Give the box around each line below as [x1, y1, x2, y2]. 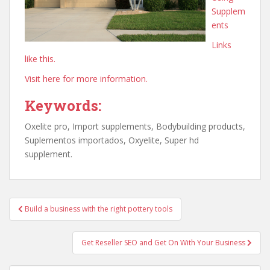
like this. [25, 53, 55, 64]
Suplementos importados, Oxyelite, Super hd [25, 134, 199, 146]
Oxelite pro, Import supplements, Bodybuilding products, [25, 121, 245, 132]
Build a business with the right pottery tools [25, 204, 172, 214]
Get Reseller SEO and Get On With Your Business [81, 237, 247, 248]
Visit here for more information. [25, 73, 148, 84]
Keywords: [25, 96, 101, 115]
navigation [8, 211, 89, 230]
